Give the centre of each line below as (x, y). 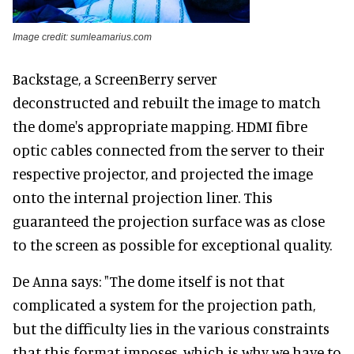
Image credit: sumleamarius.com (82, 37)
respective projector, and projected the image (163, 173)
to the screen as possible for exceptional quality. (172, 244)
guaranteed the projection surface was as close (169, 220)
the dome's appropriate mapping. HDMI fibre (160, 126)
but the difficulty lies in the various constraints (171, 328)
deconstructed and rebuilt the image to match (167, 102)
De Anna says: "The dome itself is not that (149, 281)
